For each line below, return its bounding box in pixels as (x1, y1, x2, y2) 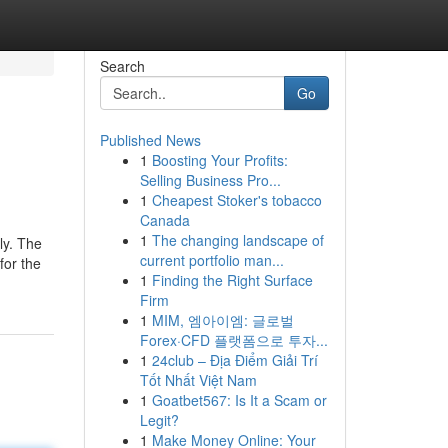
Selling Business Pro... (139, 170, 281, 190)
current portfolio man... (139, 250, 284, 270)
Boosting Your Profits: (151, 150, 288, 170)
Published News (99, 130, 201, 150)
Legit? (139, 410, 179, 430)
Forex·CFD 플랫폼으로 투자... (139, 330, 328, 350)
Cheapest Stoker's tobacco (151, 190, 322, 210)
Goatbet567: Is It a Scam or (151, 390, 327, 410)
